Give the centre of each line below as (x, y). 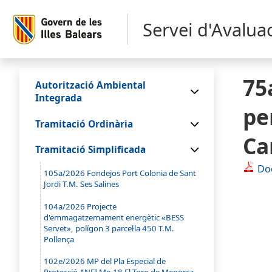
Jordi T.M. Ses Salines (82, 184)
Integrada (58, 98)
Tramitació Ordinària (84, 124)
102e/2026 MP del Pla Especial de (105, 261)
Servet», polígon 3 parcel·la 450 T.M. (109, 228)
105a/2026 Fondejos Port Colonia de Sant (120, 173)
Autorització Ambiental (90, 86)
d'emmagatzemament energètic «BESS (114, 217)
